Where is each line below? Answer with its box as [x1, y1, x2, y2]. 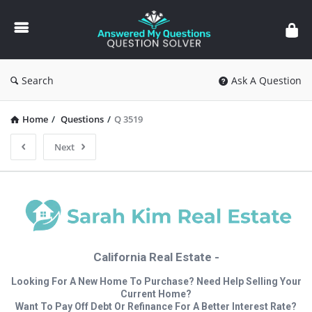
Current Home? [120, 288, 192, 299]
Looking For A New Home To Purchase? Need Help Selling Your [10, 275, 302, 287]
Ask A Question [231, 74, 302, 87]
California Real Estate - [93, 249, 219, 264]
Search [22, 74, 54, 87]
